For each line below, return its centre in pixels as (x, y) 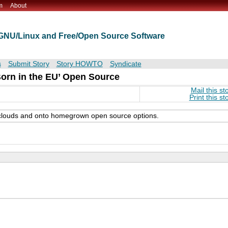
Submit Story (28, 64)
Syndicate (125, 64)
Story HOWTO (79, 64)
